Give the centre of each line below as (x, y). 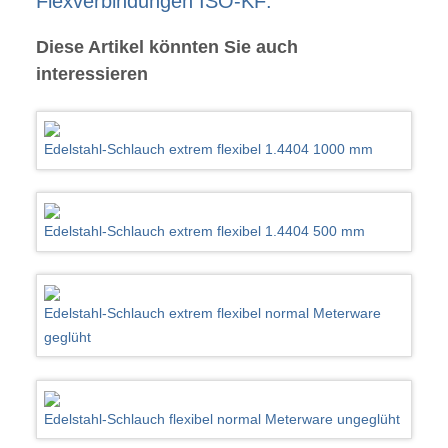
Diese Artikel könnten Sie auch (166, 47)
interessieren (91, 74)
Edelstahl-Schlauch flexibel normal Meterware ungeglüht (222, 418)
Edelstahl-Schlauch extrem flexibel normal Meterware (213, 313)
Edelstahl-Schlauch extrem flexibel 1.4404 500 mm (205, 230)
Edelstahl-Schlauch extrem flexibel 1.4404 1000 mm (209, 149)
